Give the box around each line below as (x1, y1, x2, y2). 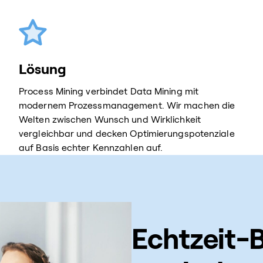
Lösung (19, 62, 66, 77)
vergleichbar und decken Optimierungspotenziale (19, 129, 235, 139)
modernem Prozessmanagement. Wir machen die (19, 100, 235, 110)
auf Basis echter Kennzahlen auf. (19, 143, 163, 153)
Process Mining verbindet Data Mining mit (19, 86, 199, 96)
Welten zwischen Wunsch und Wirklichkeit (19, 114, 201, 124)
